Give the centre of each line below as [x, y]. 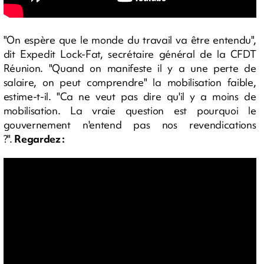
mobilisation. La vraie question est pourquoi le [130, 110]
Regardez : [40, 139]
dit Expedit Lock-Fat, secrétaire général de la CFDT [130, 54]
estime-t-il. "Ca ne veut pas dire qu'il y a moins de [130, 96]
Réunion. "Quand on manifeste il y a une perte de [130, 68]
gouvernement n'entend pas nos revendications [130, 125]
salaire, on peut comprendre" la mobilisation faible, [130, 82]
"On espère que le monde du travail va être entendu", [130, 40]
